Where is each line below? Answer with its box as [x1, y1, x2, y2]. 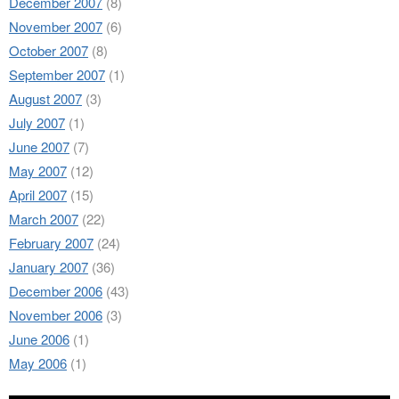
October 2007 [9, 41, 88, 60]
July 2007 [9, 113, 65, 132]
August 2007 [9, 89, 82, 108]
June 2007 [9, 137, 69, 156]
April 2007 [9, 185, 67, 204]
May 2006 [9, 354, 67, 372]
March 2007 [9, 209, 78, 228]
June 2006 [9, 330, 69, 348]
